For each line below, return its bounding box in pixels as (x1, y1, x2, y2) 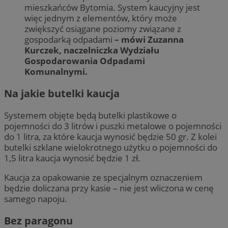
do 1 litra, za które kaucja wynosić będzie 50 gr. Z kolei (4, 131, 217, 143)
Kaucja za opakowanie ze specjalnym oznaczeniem (4, 172, 203, 184)
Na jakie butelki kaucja (4, 87, 122, 100)
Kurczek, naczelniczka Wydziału (24, 44, 159, 56)
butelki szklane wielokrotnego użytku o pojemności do (4, 141, 217, 154)
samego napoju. (4, 193, 69, 205)
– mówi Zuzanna (115, 33, 184, 45)
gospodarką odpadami (24, 33, 115, 45)
